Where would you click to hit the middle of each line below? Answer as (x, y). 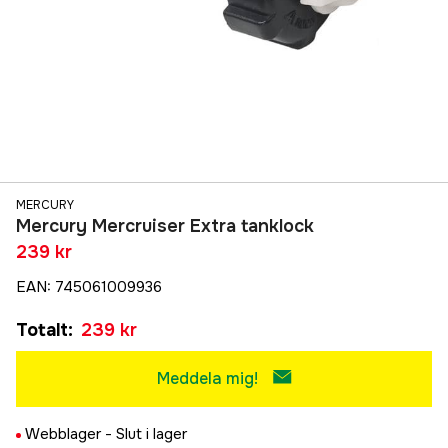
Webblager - (70, 434)
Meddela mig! (207, 379)
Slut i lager (151, 434)
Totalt (42, 330)
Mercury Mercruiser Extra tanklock (165, 226)
